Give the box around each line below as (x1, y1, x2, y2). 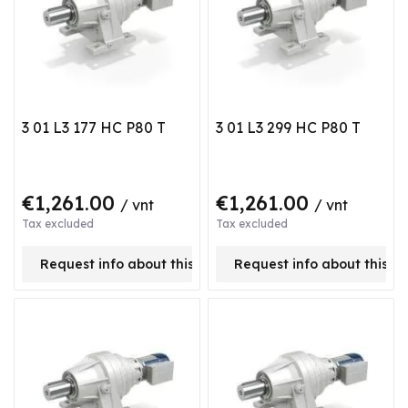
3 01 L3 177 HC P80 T (22, 117, 166, 137)
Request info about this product (40, 255, 253, 272)
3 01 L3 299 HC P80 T (216, 117, 361, 137)
